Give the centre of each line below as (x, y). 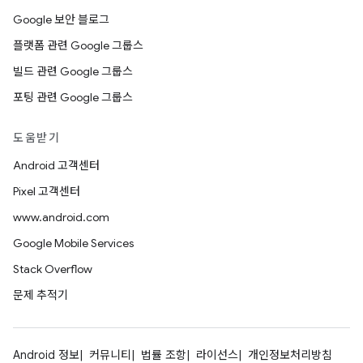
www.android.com (61, 217)
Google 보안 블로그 (61, 19)
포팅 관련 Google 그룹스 (73, 97)
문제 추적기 (41, 295)
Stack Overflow (53, 269)
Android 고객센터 (56, 165)
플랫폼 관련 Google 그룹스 (78, 45)
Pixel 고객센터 (47, 191)
